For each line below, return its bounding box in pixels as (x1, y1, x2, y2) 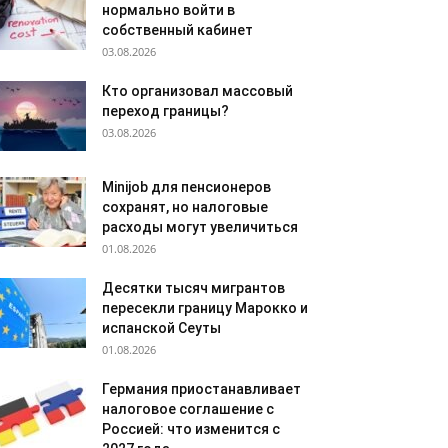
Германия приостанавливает (102, 381, 301, 397)
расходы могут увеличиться (102, 219, 298, 235)
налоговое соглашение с (102, 401, 274, 417)
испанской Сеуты (102, 320, 221, 336)
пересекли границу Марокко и (102, 300, 308, 316)
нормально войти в (102, 2, 235, 18)
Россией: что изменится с (102, 421, 280, 437)
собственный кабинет (102, 22, 253, 38)
